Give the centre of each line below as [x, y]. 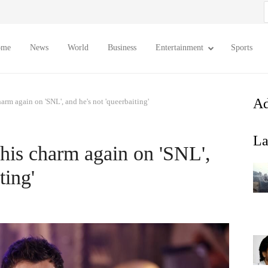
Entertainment [179, 48]
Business [122, 48]
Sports [242, 48]
